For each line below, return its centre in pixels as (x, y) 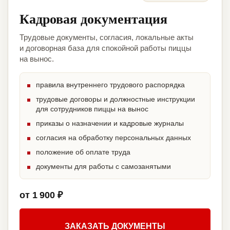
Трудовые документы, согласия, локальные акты (107, 37)
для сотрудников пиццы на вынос (92, 109)
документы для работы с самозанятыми (103, 167)
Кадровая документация (93, 19)
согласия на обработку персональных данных (113, 138)
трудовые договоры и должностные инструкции (116, 99)
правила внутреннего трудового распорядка (110, 85)
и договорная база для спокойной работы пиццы (106, 48)
